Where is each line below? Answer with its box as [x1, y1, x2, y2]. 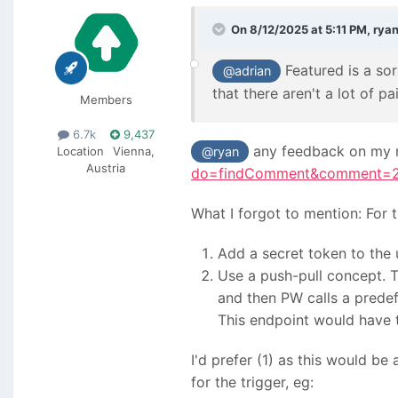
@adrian [222, 63, 271, 79]
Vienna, [113, 143, 155, 158]
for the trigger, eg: [191, 373, 314, 392]
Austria [86, 160, 125, 175]
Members [79, 92, 132, 107]
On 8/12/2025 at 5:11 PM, [231, 21, 373, 36]
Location [57, 143, 104, 158]
